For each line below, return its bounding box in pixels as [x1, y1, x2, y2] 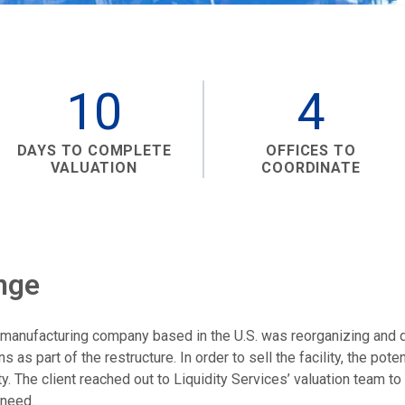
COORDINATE [261, 158, 361, 176]
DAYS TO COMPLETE [16, 141, 172, 159]
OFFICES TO [266, 141, 356, 159]
